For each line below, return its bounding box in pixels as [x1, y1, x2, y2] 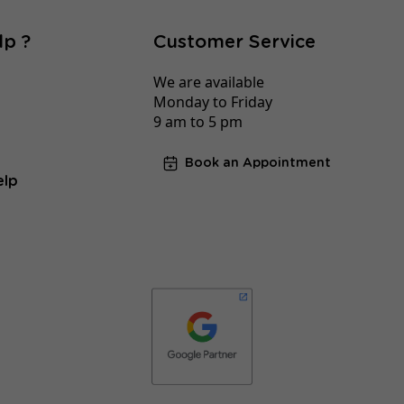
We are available [152, 71, 264, 92]
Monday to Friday [152, 91, 272, 112]
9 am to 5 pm [152, 111, 243, 132]
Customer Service [152, 32, 316, 51]
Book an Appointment [184, 157, 331, 170]
